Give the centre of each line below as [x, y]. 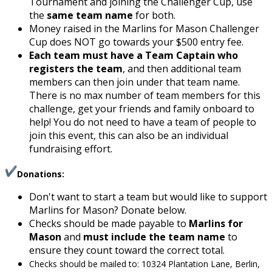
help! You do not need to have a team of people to [143, 122]
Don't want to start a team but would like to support [148, 197]
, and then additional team [182, 69]
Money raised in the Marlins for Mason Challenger [144, 29]
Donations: [41, 174]
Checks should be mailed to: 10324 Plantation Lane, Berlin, [144, 264]
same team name [90, 15]
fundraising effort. [71, 149]
